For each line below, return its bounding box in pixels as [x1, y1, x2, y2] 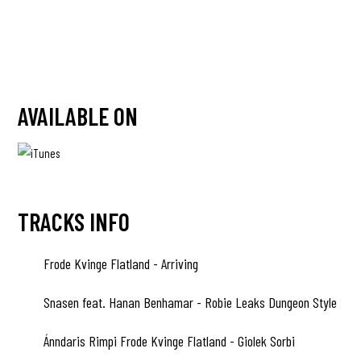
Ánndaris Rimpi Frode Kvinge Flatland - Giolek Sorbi [40, 332, 295, 350]
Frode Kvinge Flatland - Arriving [40, 255, 198, 272]
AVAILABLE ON [18, 102, 138, 131]
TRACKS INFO [18, 207, 130, 236]
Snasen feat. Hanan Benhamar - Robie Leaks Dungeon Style [40, 293, 337, 311]
